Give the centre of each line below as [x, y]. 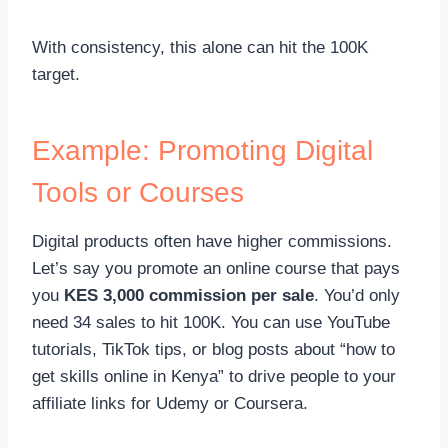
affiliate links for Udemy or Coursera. [170, 403]
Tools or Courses [138, 192]
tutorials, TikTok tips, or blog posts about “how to [213, 349]
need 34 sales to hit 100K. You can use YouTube [211, 322]
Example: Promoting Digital [202, 150]
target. [56, 74]
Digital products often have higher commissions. [212, 241]
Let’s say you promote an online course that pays [216, 268]
